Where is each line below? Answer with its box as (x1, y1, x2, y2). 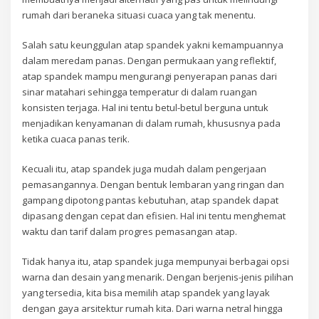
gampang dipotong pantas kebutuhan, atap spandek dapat (22, 194, 279, 207)
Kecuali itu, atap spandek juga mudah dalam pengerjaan (22, 162, 267, 176)
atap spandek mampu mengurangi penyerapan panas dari (22, 69, 278, 83)
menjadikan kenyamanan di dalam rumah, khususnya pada (22, 116, 281, 130)
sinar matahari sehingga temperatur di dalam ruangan (22, 85, 258, 98)
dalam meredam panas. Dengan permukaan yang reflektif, (22, 53, 277, 67)
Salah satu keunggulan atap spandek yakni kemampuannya (22, 38, 284, 51)
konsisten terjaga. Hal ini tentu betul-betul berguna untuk (22, 100, 269, 114)
